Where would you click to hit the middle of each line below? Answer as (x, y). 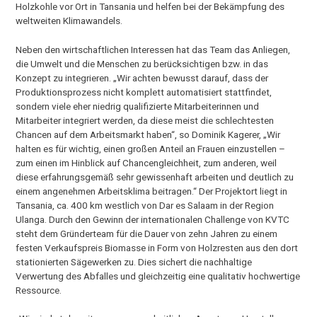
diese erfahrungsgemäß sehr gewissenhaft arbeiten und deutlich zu (155, 177)
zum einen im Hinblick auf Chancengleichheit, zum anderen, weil (146, 162)
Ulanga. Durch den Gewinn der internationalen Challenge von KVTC (153, 219)
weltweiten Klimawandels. (69, 21)
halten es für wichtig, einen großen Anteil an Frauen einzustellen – (151, 148)
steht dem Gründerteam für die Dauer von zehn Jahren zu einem (147, 233)
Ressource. (39, 290)
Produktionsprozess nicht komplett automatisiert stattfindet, (144, 92)
